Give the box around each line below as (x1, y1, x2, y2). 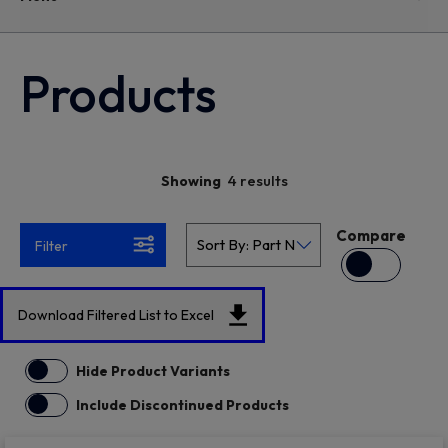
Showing (160, 172, 221, 190)
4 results (227, 171, 288, 190)
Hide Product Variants (76, 362, 230, 380)
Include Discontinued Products (76, 396, 289, 414)
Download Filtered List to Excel (18, 306, 214, 324)
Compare (336, 225, 407, 245)
